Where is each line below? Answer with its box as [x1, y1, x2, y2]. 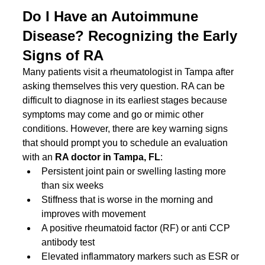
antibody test [41, 237, 95, 247]
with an [22, 151, 56, 162]
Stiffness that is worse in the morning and [41, 194, 216, 205]
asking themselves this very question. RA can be [22, 80, 228, 91]
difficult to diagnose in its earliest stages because [22, 95, 230, 105]
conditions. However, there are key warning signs [22, 123, 231, 134]
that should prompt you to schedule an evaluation [22, 137, 231, 148]
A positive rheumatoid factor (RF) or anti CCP [41, 222, 233, 233]
